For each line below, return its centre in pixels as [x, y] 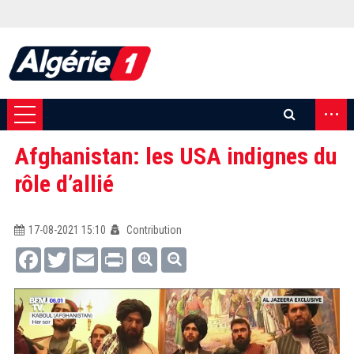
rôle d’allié [64, 184]
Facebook [63, 254]
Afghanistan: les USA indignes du [175, 156]
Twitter [85, 254]
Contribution [153, 230]
